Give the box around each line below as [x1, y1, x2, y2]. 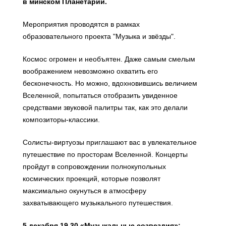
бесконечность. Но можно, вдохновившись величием [23, 79, 197, 87]
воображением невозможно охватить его [23, 67, 158, 75]
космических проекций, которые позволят [23, 175, 160, 183]
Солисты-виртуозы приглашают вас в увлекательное [23, 138, 197, 146]
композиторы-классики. [23, 116, 100, 124]
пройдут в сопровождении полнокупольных [23, 162, 166, 171]
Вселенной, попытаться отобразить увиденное [23, 91, 178, 99]
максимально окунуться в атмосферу [23, 187, 146, 195]
